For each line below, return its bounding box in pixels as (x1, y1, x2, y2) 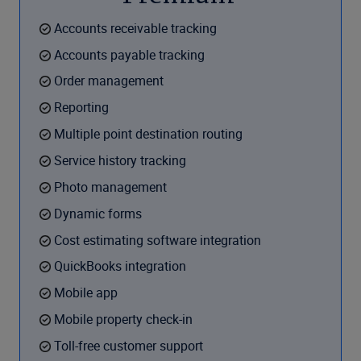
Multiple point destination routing (54, 125, 243, 143)
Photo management (54, 177, 167, 196)
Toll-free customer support (54, 336, 203, 355)
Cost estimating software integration (54, 230, 261, 249)
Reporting (54, 98, 109, 117)
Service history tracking (54, 151, 186, 169)
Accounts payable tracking (54, 45, 208, 64)
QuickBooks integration (54, 257, 189, 276)
